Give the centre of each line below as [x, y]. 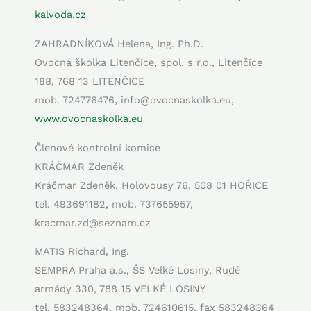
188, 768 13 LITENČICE [90, 81]
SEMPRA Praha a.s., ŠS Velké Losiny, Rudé [137, 270]
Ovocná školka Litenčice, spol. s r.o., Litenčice [149, 62]
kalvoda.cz [60, 15]
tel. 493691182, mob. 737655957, [114, 204]
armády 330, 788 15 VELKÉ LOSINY [120, 289]
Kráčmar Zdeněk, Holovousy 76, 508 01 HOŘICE [151, 185]
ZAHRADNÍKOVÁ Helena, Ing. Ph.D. [119, 43]
